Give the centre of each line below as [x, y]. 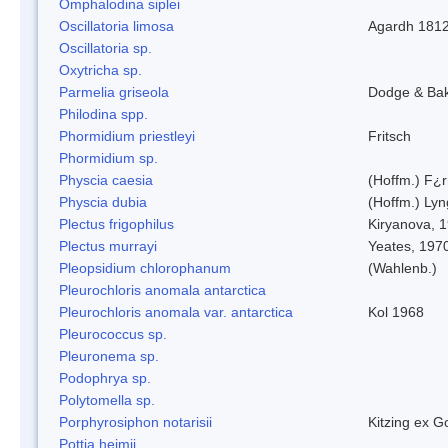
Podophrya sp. [105, 377]
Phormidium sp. [108, 157]
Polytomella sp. [107, 399]
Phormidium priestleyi [127, 135]
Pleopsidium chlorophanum [145, 267]
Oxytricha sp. [100, 69]
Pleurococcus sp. [113, 333]
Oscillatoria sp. [105, 47]
